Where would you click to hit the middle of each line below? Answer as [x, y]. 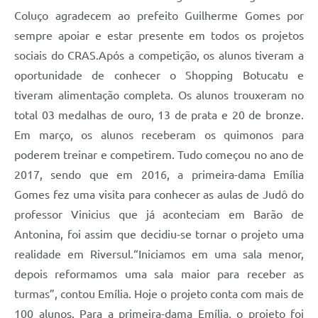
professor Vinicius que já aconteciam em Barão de [159, 214]
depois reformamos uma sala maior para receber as [159, 274]
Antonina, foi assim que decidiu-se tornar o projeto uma [159, 234]
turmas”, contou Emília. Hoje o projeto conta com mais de [159, 294]
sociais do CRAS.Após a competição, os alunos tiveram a [159, 55]
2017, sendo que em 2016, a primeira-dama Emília [159, 174]
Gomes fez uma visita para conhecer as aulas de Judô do [159, 194]
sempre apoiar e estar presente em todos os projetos [159, 35]
